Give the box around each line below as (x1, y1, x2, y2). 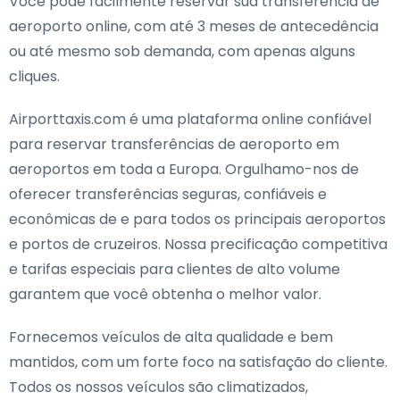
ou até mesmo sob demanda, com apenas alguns (9, 41, 355, 62)
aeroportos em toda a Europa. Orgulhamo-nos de (9, 159, 359, 179)
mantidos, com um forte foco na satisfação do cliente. (9, 352, 387, 372)
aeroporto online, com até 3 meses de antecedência (9, 16, 379, 37)
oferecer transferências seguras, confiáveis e (9, 184, 327, 204)
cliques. (9, 66, 60, 87)
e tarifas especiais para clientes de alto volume (9, 259, 340, 279)
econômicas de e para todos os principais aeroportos (9, 209, 386, 229)
